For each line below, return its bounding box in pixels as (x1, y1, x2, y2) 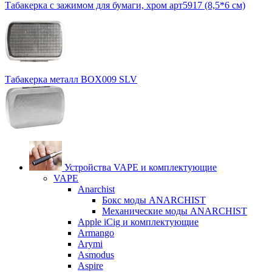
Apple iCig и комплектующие (78, 217, 199, 228)
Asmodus (78, 250, 114, 260)
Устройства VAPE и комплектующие (64, 162, 217, 173)
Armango (78, 228, 114, 239)
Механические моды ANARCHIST (102, 206, 247, 217)
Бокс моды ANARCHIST (102, 195, 206, 206)
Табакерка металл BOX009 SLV (5, 74, 137, 85)
